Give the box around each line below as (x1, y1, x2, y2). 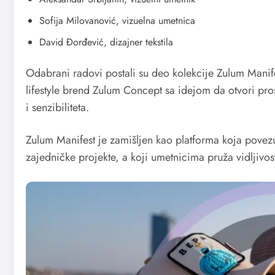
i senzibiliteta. (26, 99, 89, 115)
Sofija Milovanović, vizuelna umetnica (39, 13, 195, 28)
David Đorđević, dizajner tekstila (39, 34, 173, 49)
